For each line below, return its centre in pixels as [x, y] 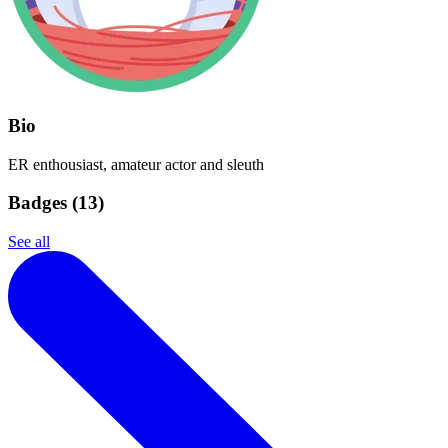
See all [29, 241]
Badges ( [43, 203]
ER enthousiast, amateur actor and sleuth [136, 164]
